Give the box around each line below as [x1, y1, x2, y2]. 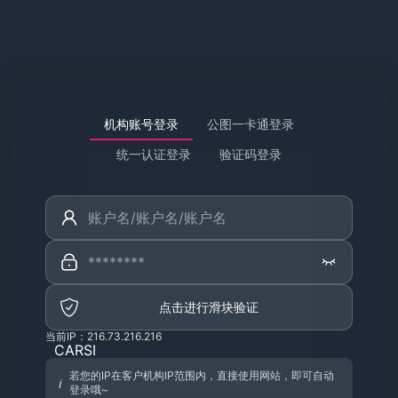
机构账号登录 [104, 116, 179, 131]
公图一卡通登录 [207, 116, 294, 131]
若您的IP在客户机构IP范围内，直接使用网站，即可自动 [69, 369, 334, 382]
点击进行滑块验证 [159, 299, 259, 314]
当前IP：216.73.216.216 [45, 330, 162, 343]
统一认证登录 [116, 147, 191, 162]
